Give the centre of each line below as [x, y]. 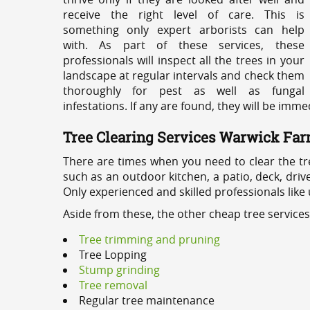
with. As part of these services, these [183, 45]
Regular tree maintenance [146, 300]
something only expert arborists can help [183, 30]
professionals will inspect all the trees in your [183, 60]
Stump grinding [119, 270]
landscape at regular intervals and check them [183, 75]
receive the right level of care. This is [183, 15]
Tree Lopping [112, 255]
